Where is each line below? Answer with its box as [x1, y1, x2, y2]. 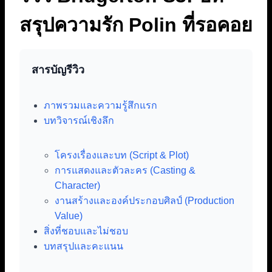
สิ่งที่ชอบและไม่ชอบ [44, 226, 128, 237]
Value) [55, 211, 83, 222]
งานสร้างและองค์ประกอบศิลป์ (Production [55, 195, 234, 206]
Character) [55, 180, 100, 191]
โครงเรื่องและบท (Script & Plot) [55, 150, 189, 161]
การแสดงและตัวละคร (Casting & [55, 165, 195, 176]
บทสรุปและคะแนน [44, 241, 123, 252]
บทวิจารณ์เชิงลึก [44, 115, 114, 126]
